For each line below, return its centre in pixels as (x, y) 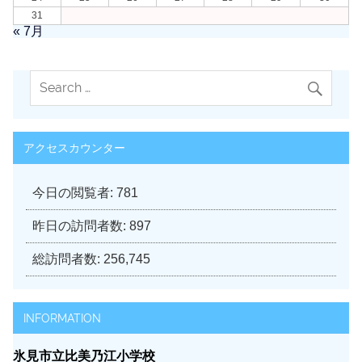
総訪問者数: (68, 259)
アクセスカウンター (74, 147)
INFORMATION (62, 318)
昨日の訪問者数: (81, 225)
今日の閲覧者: (74, 192)
